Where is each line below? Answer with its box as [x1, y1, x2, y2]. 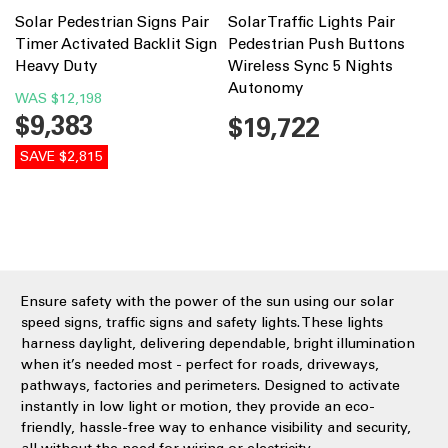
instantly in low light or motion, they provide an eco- [21, 397, 375, 415]
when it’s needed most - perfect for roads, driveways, [21, 355, 379, 373]
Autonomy [228, 78, 303, 97]
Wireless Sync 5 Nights [228, 56, 393, 75]
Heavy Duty [14, 56, 97, 75]
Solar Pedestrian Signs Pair [14, 12, 209, 31]
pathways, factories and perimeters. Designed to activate [21, 376, 400, 394]
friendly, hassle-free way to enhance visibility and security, [21, 418, 411, 436]
